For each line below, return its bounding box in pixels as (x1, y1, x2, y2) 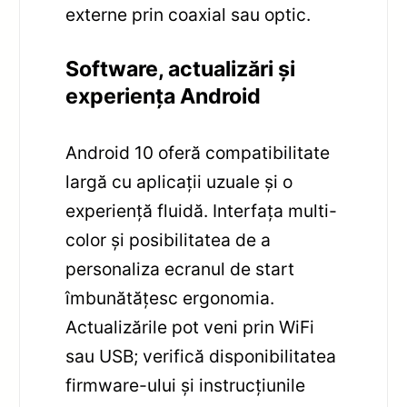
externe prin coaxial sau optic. (65, 4, 312, 26)
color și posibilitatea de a (65, 229, 272, 252)
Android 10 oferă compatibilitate (65, 142, 331, 164)
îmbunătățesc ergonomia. (65, 287, 275, 310)
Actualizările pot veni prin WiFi (65, 316, 315, 339)
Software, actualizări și (65, 56, 296, 83)
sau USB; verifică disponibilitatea (65, 345, 337, 368)
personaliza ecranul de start (65, 258, 295, 281)
